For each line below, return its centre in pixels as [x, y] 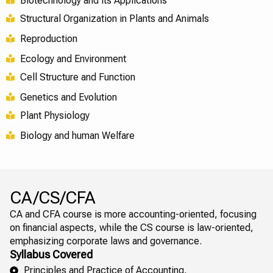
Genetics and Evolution [68, 97]
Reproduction [48, 38]
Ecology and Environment [73, 58]
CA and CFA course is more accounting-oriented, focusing [133, 214]
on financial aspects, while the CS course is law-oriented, [132, 227]
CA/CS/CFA [53, 197]
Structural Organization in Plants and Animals [114, 18]
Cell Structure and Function [77, 77]
